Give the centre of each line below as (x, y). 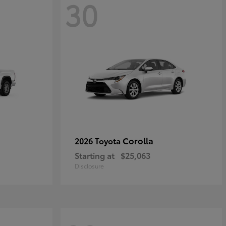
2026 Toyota (99, 140)
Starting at (95, 155)
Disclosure (89, 166)
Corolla (138, 140)
